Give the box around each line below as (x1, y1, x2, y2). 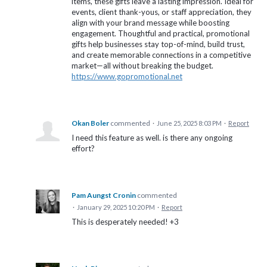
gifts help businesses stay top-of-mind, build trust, (72, 39, 245, 49)
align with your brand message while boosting (72, 18, 229, 28)
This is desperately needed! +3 (72, 217, 179, 227)
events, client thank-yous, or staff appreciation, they (72, 7, 252, 17)
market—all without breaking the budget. (72, 61, 213, 71)
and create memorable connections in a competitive (72, 50, 251, 60)
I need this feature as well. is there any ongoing (72, 133, 232, 143)
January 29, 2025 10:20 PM (77, 203, 155, 212)
